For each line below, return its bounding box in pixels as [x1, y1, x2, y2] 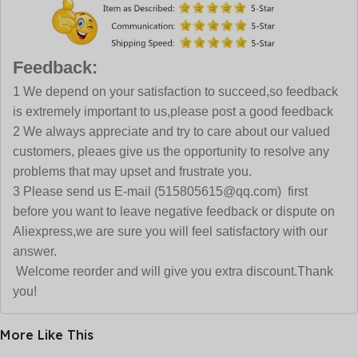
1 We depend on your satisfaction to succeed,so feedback [13, 84, 338, 98]
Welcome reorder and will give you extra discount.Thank [13, 264, 333, 278]
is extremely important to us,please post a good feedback [13, 104, 333, 118]
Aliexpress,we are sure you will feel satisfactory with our [13, 224, 328, 238]
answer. [13, 244, 57, 258]
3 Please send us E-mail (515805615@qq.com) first [13, 184, 308, 198]
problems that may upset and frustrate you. [13, 164, 252, 178]
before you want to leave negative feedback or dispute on [13, 204, 335, 218]
